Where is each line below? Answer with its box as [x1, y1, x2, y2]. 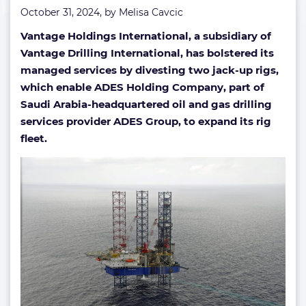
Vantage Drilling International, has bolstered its [20, 46, 274, 59]
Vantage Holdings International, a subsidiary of [20, 29, 271, 42]
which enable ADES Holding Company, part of [20, 81, 264, 94]
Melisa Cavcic [119, 6, 183, 18]
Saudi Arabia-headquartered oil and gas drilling [20, 98, 272, 111]
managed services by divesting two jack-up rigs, [20, 64, 279, 76]
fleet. [20, 132, 47, 145]
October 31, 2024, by [20, 6, 119, 18]
